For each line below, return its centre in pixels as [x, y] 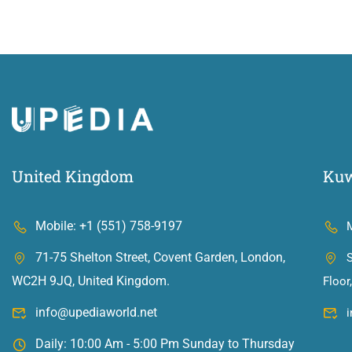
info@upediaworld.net [96, 312]
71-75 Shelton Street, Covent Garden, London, [160, 257]
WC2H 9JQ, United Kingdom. [91, 280]
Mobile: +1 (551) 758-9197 [109, 225]
